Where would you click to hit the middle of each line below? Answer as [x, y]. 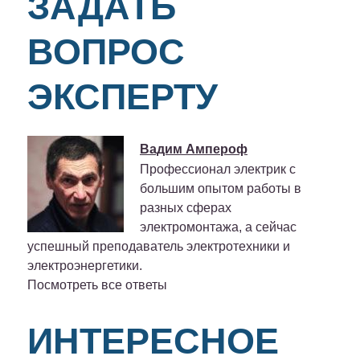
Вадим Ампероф [194, 149]
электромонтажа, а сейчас [218, 227]
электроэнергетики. [85, 265]
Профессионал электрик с [218, 169]
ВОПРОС [106, 51]
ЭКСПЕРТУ [123, 96]
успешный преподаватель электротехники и [159, 246]
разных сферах [186, 207]
